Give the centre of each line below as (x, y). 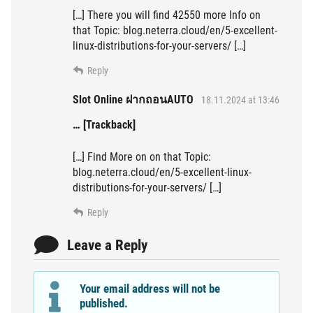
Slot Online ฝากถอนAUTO (133, 100)
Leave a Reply (107, 246)
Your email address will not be (150, 288)
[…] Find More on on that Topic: (142, 157)
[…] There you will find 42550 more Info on (167, 15)
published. (104, 303)
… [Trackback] (104, 125)
